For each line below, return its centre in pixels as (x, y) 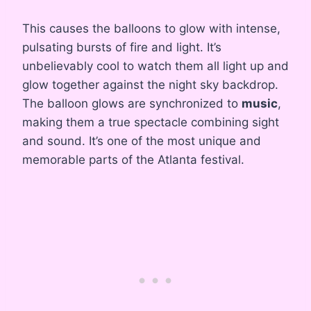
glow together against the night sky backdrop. (150, 85)
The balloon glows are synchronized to (132, 104)
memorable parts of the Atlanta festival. (133, 160)
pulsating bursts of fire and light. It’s (122, 48)
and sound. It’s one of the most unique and (142, 141)
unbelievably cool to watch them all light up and (155, 66)
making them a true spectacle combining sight (151, 123)
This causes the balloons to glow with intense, (151, 29)
